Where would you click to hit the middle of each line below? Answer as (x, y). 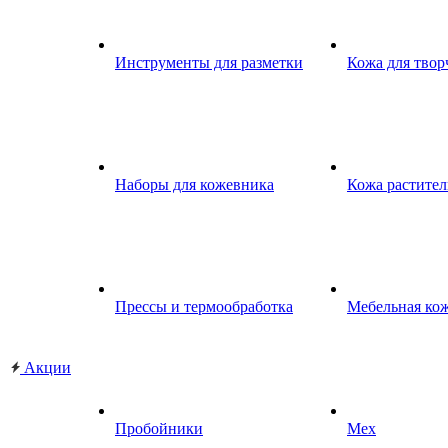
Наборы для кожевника (194, 184)
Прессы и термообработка (204, 306)
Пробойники (159, 428)
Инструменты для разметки (209, 62)
